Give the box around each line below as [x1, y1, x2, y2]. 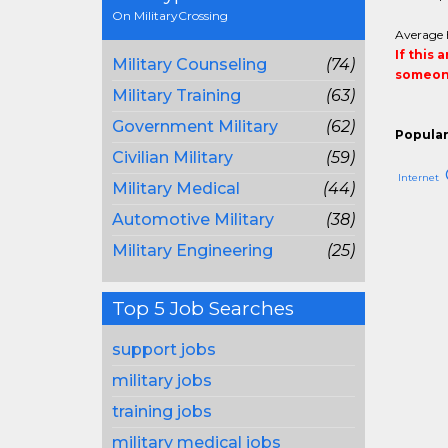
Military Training [112, 86, 241, 105]
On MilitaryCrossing [112, 8, 228, 23]
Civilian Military [112, 148, 233, 167]
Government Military [112, 117, 278, 136]
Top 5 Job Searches [112, 297, 294, 320]
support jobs [112, 340, 216, 359]
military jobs [112, 371, 212, 390]
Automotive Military [112, 210, 274, 229]
